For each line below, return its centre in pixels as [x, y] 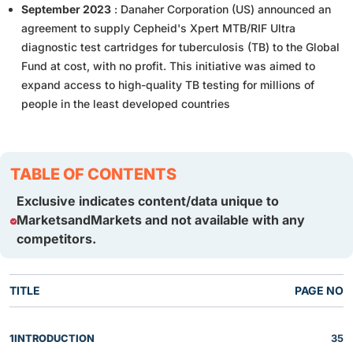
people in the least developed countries [126, 103]
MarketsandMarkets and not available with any [160, 219]
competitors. [56, 238]
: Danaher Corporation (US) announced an [221, 9]
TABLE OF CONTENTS [93, 174]
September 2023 [66, 9]
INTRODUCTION [54, 338]
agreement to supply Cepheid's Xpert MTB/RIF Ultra [158, 28]
